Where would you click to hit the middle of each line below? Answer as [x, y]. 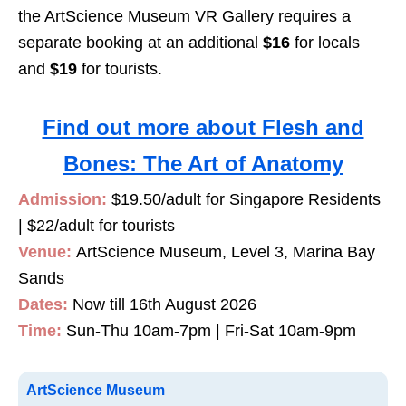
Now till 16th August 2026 [164, 305]
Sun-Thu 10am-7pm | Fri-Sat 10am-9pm [211, 331]
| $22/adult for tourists [97, 226]
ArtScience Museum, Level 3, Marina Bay [226, 252]
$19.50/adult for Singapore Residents [246, 200]
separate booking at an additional [140, 43]
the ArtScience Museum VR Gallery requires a [184, 17]
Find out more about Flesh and [203, 128]
